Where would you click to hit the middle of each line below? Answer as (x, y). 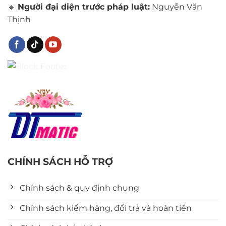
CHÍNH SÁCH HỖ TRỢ (60, 162)
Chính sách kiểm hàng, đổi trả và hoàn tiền (106, 208)
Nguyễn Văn (176, 7)
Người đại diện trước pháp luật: (84, 7)
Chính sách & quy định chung (79, 188)
